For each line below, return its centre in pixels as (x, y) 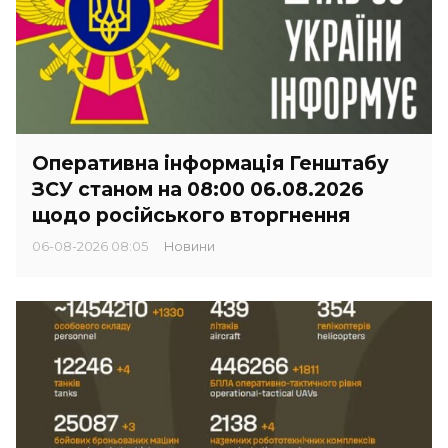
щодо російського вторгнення (191, 214)
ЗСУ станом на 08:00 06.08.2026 (198, 188)
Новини (194, 247)
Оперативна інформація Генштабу (210, 162)
